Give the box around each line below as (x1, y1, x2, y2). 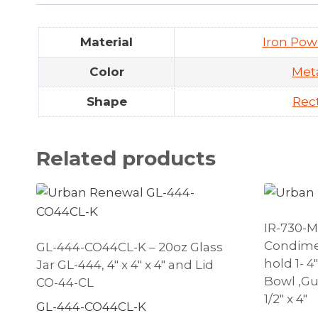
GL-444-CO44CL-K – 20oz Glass (36, 239, 223, 254)
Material (80, 34, 133, 49)
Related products (36, 146, 216, 170)
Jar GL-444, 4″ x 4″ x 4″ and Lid (36, 257, 214, 272)
